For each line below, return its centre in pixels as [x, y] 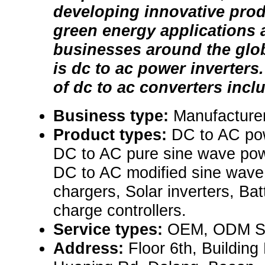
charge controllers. [120, 211]
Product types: [112, 135]
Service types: [110, 230]
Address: [91, 248]
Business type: [113, 116]
